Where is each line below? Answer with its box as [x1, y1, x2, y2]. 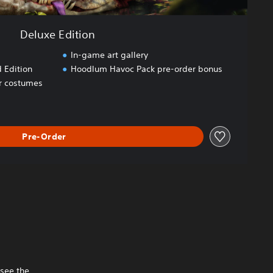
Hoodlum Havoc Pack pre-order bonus [70, 63, 222, 75]
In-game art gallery [70, 49, 148, 61]
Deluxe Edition [19, 27, 96, 41]
